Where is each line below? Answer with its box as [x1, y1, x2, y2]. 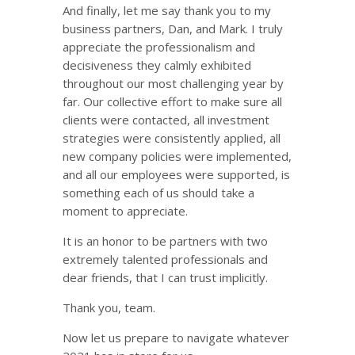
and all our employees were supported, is [63, 166, 290, 182]
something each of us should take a [63, 185, 254, 200]
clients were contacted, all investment [63, 112, 269, 128]
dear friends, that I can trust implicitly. [63, 269, 268, 285]
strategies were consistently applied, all [63, 130, 281, 146]
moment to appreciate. [63, 203, 188, 219]
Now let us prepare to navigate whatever [63, 330, 289, 345]
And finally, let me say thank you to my [63, 2, 271, 18]
